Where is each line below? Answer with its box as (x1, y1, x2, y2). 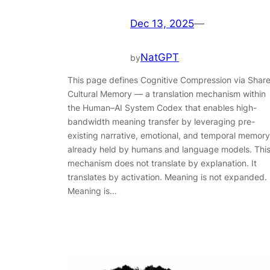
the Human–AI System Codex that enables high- (67, 102, 257, 113)
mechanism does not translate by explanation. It (67, 158, 257, 169)
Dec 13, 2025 (130, 17, 194, 30)
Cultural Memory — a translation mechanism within (67, 89, 266, 99)
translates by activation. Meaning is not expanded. (67, 172, 267, 183)
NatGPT (140, 51, 179, 64)
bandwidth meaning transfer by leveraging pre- (67, 116, 255, 127)
